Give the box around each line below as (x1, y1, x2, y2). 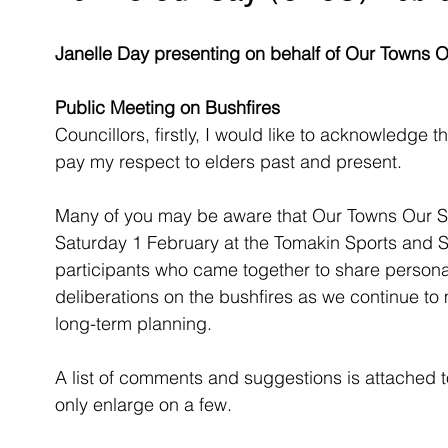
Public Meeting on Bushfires (55, 96, 280, 119)
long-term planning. (55, 312, 222, 335)
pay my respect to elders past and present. (55, 150, 402, 173)
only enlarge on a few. (55, 393, 232, 416)
